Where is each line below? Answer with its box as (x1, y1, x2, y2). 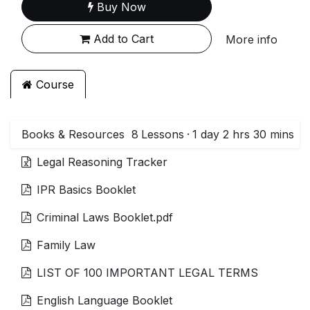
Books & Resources (21, 127, 125, 141)
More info (226, 32, 277, 46)
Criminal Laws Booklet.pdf (37, 210, 173, 224)
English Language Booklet (37, 293, 172, 307)
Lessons (141, 127, 184, 141)
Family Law (37, 237, 95, 252)
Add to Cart (90, 31, 154, 46)
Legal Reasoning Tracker (37, 154, 167, 169)
